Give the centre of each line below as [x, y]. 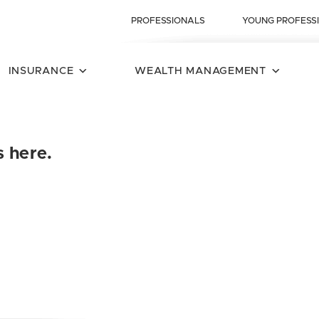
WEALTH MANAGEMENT [200, 71]
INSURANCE [41, 71]
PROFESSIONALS [168, 21]
